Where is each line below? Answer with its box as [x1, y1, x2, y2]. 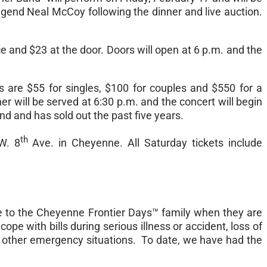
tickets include [187, 136, 263, 150]
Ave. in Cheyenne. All [27, 136, 145, 150]
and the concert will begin [138, 95, 263, 108]
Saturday [144, 136, 188, 150]
